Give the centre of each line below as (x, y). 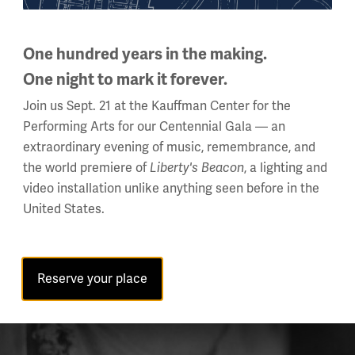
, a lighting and (286, 168)
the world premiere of (86, 168)
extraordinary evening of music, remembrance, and (169, 147)
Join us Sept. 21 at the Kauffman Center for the (157, 106)
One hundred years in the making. (145, 54)
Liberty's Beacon (197, 168)
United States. (64, 209)
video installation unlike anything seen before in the (171, 189)
